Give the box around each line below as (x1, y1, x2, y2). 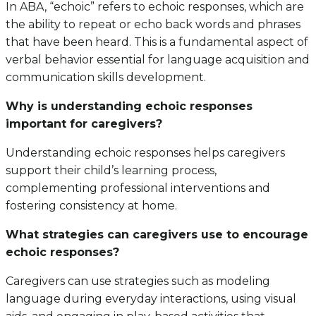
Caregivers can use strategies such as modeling (6, 274, 270, 288)
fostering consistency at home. (6, 198, 177, 212)
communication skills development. (6, 70, 206, 84)
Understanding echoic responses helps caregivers (6, 145, 285, 159)
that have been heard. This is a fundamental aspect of (6, 35, 308, 49)
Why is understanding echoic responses (6, 99, 253, 113)
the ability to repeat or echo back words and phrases (6, 17, 300, 31)
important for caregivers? (6, 116, 162, 130)
